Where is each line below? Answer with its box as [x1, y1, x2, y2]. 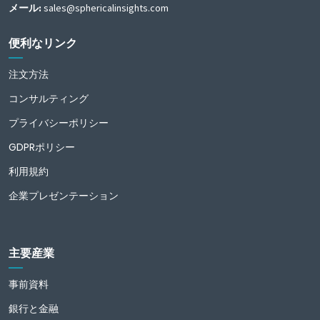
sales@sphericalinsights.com [44, 1, 169, 14]
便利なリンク [9, 36, 77, 50]
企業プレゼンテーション [9, 189, 119, 203]
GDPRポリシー [9, 140, 75, 154]
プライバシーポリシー [9, 116, 109, 130]
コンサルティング [9, 91, 89, 106]
